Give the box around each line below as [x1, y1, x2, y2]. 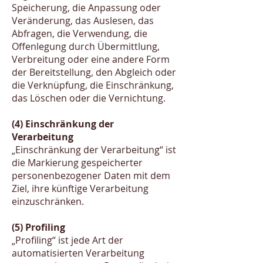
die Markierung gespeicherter [12, 156, 143, 169]
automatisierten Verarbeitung [12, 247, 144, 259]
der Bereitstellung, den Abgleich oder [12, 66, 176, 79]
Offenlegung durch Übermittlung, [12, 40, 160, 53]
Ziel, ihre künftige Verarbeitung [12, 182, 149, 195]
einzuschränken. [12, 195, 84, 208]
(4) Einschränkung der [12, 117, 114, 130]
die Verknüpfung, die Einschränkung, [12, 79, 174, 92]
